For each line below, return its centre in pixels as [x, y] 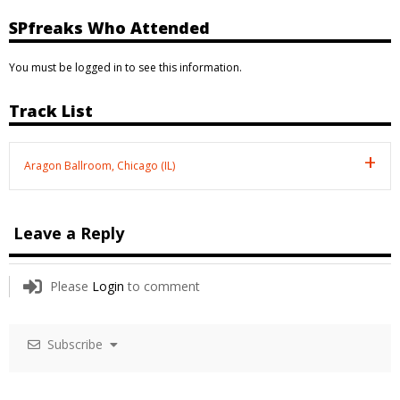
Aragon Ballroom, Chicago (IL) [100, 165]
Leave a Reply [69, 233]
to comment [162, 286]
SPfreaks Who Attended [109, 27]
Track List [51, 110]
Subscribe [75, 344]
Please [71, 286]
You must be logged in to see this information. [125, 67]
